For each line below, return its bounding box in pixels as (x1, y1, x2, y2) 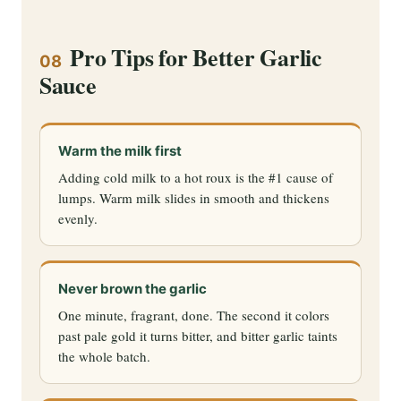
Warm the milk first (58, 141, 182, 159)
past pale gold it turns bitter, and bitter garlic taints (58, 326, 337, 345)
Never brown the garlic (58, 279, 207, 297)
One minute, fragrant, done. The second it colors (58, 305, 329, 324)
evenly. (58, 209, 98, 227)
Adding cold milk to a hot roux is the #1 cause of (58, 167, 333, 186)
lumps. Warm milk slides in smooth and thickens (58, 188, 329, 207)
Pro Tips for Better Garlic (70, 39, 322, 74)
